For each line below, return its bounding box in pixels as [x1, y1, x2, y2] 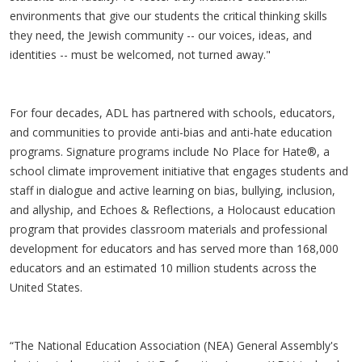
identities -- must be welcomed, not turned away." [10, 47, 274, 62]
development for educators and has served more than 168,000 [10, 241, 339, 256]
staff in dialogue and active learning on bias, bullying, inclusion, [10, 183, 335, 198]
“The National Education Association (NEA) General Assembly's [10, 338, 339, 353]
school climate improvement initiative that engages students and [10, 163, 348, 179]
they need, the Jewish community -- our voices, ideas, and [10, 27, 312, 43]
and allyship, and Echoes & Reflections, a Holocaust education [10, 202, 335, 217]
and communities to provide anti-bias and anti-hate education [10, 124, 332, 140]
